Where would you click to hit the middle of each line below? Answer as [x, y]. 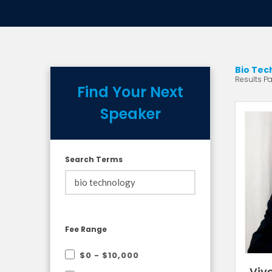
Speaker [130, 114]
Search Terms [94, 159]
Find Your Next [130, 92]
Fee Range [86, 229]
